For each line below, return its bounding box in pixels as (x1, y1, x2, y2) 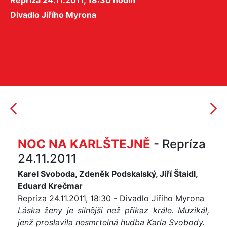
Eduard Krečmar (18, 181, 83, 191)
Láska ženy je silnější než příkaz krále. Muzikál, (18, 205, 209, 215)
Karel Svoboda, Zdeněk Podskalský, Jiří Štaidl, (18, 169, 198, 179)
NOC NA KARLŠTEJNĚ (18, 137, 150, 152)
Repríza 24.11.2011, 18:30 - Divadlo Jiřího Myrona (18, 193, 204, 203)
